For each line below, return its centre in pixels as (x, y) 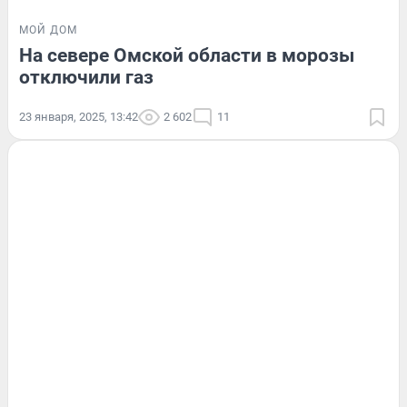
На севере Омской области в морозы (187, 56)
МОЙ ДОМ (48, 30)
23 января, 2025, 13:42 (79, 117)
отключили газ (86, 78)
